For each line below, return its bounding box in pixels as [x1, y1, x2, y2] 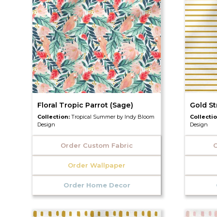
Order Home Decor [63, 181, 130, 189]
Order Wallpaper [68, 161, 126, 169]
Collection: [37, 113, 72, 120]
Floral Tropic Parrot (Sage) [37, 100, 134, 109]
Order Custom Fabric [61, 141, 133, 149]
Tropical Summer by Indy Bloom [71, 113, 155, 120]
